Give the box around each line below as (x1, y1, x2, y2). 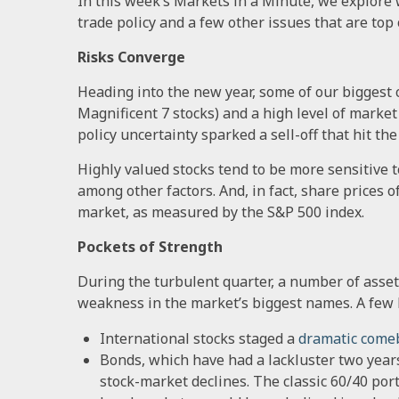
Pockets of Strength (77, 236, 223, 256)
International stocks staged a (100, 328, 295, 348)
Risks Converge (77, 46, 185, 67)
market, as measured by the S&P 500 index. (77, 201, 364, 222)
